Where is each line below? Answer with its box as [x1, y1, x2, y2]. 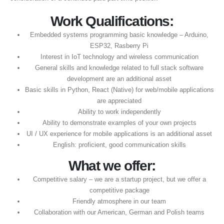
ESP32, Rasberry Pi [90, 41, 149, 49]
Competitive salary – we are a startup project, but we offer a [32, 175, 206, 183]
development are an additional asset [67, 74, 172, 82]
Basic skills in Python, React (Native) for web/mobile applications [24, 85, 214, 93]
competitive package [89, 186, 149, 194]
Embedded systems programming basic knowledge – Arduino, [30, 30, 209, 38]
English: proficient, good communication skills [52, 140, 186, 148]
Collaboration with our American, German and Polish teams [34, 208, 205, 216]
